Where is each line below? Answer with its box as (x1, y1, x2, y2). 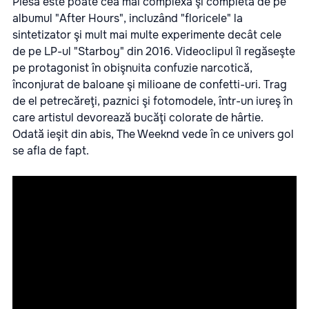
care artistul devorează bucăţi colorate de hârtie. (12, 110, 263, 126)
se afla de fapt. (12, 143, 89, 159)
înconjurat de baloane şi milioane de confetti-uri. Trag (12, 77, 287, 92)
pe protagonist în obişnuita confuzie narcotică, (12, 61, 252, 76)
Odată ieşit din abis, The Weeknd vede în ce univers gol (12, 127, 294, 142)
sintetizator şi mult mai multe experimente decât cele (12, 28, 281, 43)
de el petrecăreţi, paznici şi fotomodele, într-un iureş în (12, 94, 292, 109)
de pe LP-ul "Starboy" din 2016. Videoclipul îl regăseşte (12, 44, 295, 59)
